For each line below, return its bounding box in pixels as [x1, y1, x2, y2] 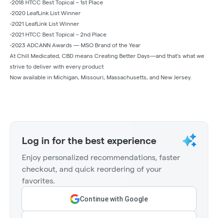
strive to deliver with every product [10, 63, 104, 70]
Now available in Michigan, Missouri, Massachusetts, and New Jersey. [10, 74, 192, 81]
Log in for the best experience [22, 135, 156, 146]
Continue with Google [80, 195, 148, 203]
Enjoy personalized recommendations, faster [22, 153, 180, 162]
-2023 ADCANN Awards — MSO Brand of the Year [10, 42, 141, 49]
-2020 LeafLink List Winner [10, 10, 81, 17]
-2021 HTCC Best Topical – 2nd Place [10, 31, 107, 38]
